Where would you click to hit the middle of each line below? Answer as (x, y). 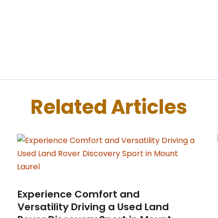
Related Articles (109, 107)
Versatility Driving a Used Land (93, 207)
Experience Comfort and (78, 194)
